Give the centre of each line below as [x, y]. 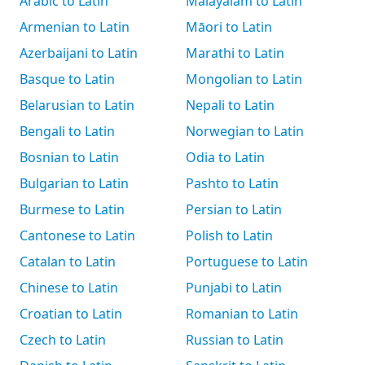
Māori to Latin [229, 27]
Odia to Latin [225, 157]
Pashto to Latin [232, 183]
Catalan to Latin [68, 262]
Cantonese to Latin [77, 235]
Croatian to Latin [71, 314]
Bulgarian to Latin [74, 183]
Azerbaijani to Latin [79, 53]
